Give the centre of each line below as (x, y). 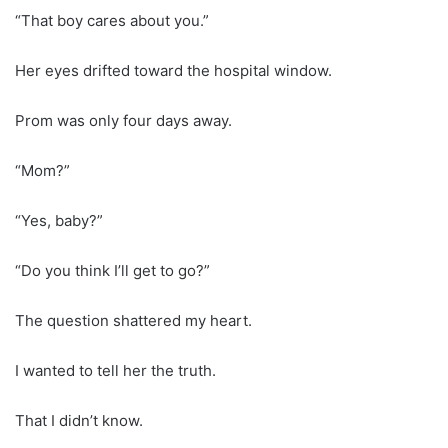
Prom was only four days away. (123, 120)
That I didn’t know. (79, 420)
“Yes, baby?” (59, 220)
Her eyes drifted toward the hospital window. (173, 70)
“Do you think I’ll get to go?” (112, 270)
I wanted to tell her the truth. (115, 370)
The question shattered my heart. (133, 320)
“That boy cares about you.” (112, 20)
